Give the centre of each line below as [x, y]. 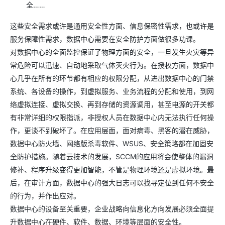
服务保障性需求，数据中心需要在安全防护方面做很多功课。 [105, 39]
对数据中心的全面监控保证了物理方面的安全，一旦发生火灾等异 [112, 52]
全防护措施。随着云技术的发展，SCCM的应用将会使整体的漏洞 [112, 156]
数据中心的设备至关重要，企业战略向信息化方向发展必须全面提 [112, 208]
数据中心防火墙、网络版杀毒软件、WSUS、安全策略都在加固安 [112, 143]
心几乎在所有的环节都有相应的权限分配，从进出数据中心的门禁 [112, 78]
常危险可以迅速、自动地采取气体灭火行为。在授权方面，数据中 [112, 65]
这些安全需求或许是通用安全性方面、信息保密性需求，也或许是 [112, 26]
